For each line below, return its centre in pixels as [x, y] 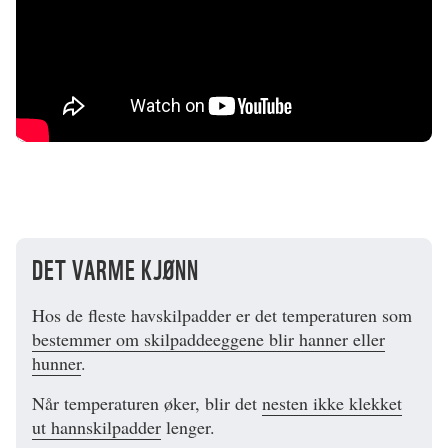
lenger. [188, 427]
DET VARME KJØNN [115, 270]
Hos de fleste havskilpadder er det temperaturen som [222, 315]
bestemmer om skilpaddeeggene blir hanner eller [208, 339]
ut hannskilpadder [96, 427]
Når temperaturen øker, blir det [147, 403]
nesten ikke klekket [332, 403]
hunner [56, 363]
